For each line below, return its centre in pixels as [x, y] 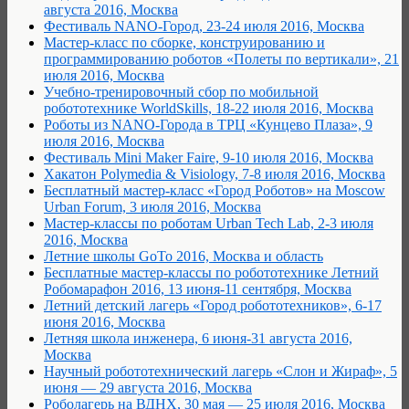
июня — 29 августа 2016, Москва [148, 387]
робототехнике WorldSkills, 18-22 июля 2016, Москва [209, 108]
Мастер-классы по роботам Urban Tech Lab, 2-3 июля [209, 223]
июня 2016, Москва [105, 321]
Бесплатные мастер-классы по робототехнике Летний [211, 272]
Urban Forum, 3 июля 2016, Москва [152, 206]
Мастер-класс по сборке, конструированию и [184, 42]
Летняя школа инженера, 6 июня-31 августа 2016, [198, 338]
